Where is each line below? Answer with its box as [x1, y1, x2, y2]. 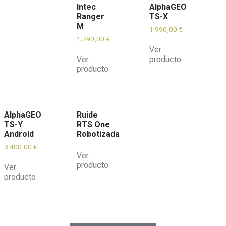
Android [4, 129, 34, 139]
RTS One [77, 119, 110, 129]
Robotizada [77, 129, 120, 139]
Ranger [77, 12, 104, 22]
